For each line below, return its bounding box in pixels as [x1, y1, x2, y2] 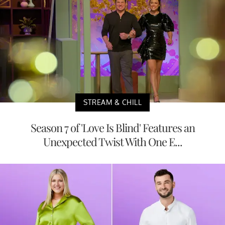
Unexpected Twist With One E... [43, 134, 182, 149]
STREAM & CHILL [83, 97, 142, 106]
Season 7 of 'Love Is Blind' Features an [30, 120, 195, 135]
